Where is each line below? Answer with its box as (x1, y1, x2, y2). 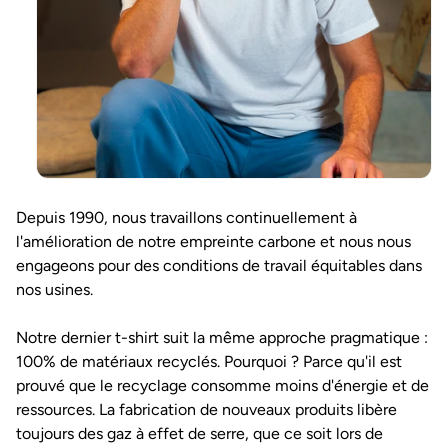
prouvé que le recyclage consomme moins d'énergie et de (16, 376, 429, 395)
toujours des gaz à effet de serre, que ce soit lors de (16, 424, 383, 443)
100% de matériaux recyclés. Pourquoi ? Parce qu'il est (16, 352, 402, 371)
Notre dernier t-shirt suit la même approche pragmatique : (16, 328, 428, 347)
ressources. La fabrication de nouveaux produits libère (16, 400, 397, 419)
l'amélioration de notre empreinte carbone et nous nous (16, 232, 411, 251)
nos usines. (16, 280, 93, 299)
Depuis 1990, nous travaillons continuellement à (16, 208, 357, 227)
